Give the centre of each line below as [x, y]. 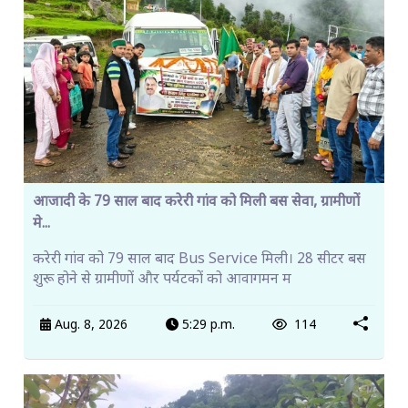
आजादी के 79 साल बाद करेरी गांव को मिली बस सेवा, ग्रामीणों [196, 202]
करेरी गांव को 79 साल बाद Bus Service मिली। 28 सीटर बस [199, 260]
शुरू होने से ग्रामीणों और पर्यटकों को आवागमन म [162, 280]
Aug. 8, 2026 [90, 326]
